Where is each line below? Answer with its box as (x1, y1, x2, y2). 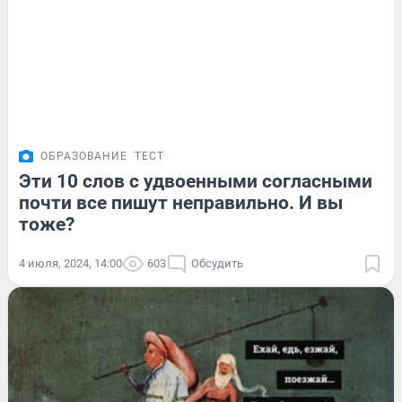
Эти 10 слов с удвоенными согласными (19, 170, 372, 193)
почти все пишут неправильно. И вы (19, 192, 343, 214)
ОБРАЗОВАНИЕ (40, 150, 127, 163)
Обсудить (191, 257, 243, 271)
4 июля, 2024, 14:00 (19, 257, 122, 271)
